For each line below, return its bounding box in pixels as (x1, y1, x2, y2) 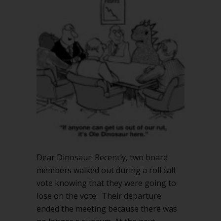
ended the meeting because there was (37, 203, 177, 214)
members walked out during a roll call (37, 165, 175, 176)
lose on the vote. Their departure (37, 190, 161, 201)
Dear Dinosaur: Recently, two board (37, 152, 168, 163)
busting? (83, 40, 110, 50)
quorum (83, 29, 109, 38)
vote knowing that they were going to (37, 178, 176, 188)
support (83, 18, 108, 27)
